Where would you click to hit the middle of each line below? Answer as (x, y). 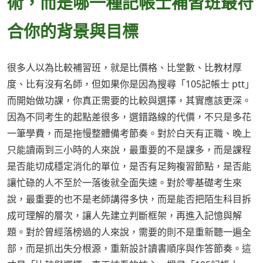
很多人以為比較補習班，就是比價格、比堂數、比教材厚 (124, 68)
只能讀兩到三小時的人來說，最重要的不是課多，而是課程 (129, 150)
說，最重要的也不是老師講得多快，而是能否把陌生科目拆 (129, 199)
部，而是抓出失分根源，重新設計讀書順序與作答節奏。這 (129, 249)
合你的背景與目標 (73, 31)
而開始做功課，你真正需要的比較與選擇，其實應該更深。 (129, 101)
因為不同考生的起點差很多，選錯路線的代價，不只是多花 (129, 117)
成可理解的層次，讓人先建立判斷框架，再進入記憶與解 (124, 216)
